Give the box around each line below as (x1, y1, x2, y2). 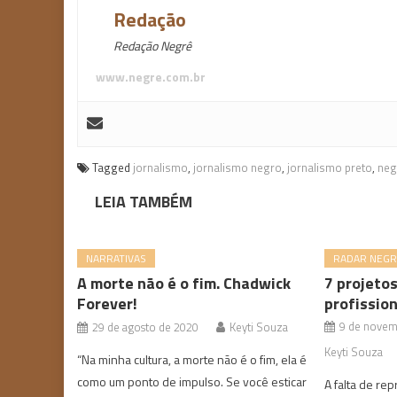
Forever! (77, 292, 138, 315)
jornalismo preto (287, 159, 372, 176)
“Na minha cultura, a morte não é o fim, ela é (77, 350, 307, 369)
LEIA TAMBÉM (95, 190, 192, 214)
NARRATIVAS (86, 250, 147, 267)
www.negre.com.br (96, 67, 206, 86)
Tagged (92, 159, 133, 176)
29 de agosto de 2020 (92, 318, 199, 336)
